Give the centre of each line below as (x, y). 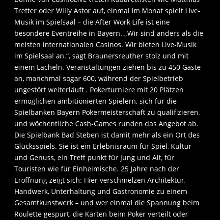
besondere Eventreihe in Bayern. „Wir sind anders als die (109, 33)
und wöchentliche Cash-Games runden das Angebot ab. (106, 124)
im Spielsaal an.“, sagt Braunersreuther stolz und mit (101, 56)
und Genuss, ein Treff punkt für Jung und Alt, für (94, 158)
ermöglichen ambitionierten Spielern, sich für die (96, 101)
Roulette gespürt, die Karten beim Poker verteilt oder (101, 214)
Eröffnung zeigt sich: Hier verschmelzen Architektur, (100, 180)
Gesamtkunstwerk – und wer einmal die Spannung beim (107, 203)
